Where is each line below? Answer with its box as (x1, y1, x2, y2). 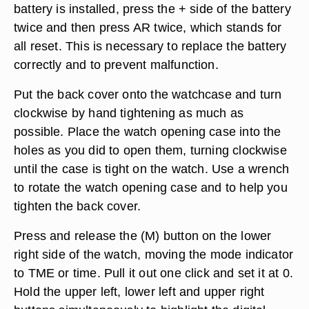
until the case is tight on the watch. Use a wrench (14, 161, 290, 176)
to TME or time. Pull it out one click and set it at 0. (14, 266, 293, 280)
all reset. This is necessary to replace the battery (14, 39, 287, 53)
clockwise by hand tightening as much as (14, 106, 244, 120)
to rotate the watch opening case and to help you (14, 180, 288, 195)
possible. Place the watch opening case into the (14, 124, 281, 139)
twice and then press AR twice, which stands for (14, 20, 282, 34)
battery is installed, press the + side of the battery (14, 1, 291, 16)
